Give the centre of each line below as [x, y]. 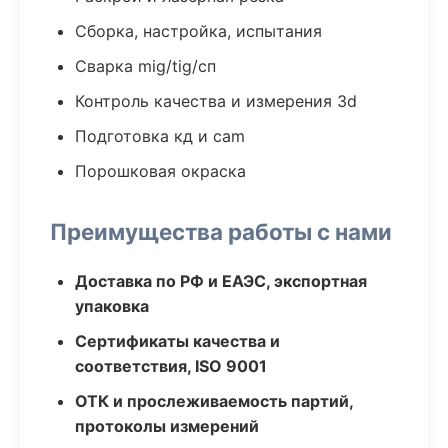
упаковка [112, 306]
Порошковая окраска [160, 171]
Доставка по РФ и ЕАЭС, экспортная [221, 281]
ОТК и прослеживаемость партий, [214, 401]
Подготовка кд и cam [160, 136]
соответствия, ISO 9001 [171, 366]
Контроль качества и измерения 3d [216, 101]
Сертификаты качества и [177, 341]
